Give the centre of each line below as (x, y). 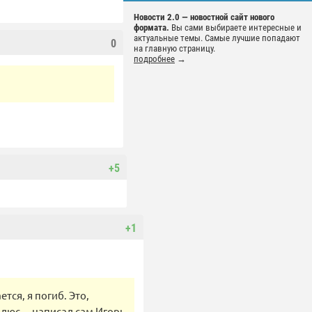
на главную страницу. (174, 49)
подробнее (154, 59)
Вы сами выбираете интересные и (235, 28)
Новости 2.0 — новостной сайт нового (204, 17)
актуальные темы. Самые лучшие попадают (217, 38)
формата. (151, 28)
